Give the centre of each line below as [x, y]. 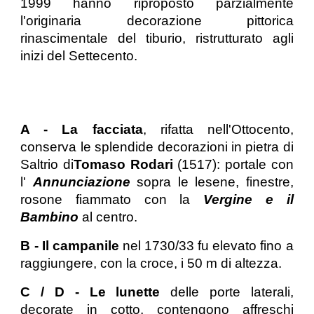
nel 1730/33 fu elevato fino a [208, 246]
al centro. [110, 217]
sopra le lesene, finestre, [215, 182]
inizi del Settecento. [79, 55]
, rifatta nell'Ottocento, [218, 129]
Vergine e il [248, 199]
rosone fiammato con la [112, 199]
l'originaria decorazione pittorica [157, 20]
